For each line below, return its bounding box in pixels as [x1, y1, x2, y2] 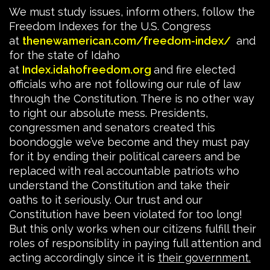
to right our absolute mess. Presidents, [9, 106, 208, 119]
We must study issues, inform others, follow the [9, 5, 255, 18]
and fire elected [154, 63, 235, 76]
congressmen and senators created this [9, 121, 215, 134]
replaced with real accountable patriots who [9, 164, 239, 177]
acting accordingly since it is [9, 251, 158, 264]
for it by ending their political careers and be [9, 149, 240, 163]
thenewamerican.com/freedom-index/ [22, 34, 233, 47]
